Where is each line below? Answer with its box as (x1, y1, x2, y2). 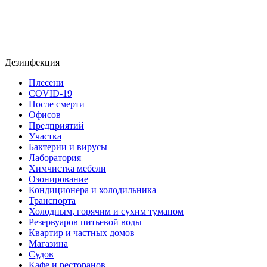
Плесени (29, 77, 64, 88)
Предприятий (29, 120, 84, 131)
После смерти (29, 99, 85, 110)
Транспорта (29, 195, 76, 206)
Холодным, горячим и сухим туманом (29, 206, 184, 217)
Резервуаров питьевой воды (29, 217, 142, 228)
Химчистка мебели (29, 163, 106, 174)
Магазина (29, 238, 68, 249)
